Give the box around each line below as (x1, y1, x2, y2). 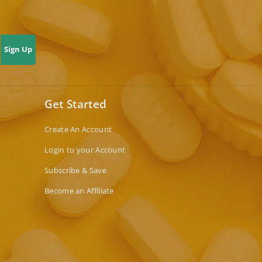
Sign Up (4, 44, 32, 55)
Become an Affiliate (44, 185, 114, 196)
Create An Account (44, 123, 112, 135)
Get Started (44, 96, 106, 112)
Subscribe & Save (44, 164, 106, 175)
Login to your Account (44, 144, 126, 155)
